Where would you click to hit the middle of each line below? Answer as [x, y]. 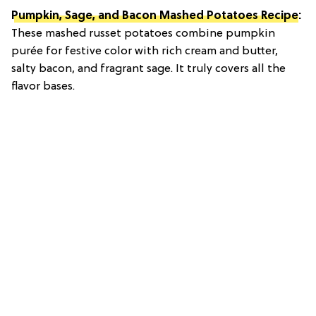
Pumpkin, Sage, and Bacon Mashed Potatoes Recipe [155, 17]
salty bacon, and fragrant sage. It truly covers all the [148, 69]
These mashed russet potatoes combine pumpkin [143, 34]
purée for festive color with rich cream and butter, [145, 52]
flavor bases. [43, 87]
